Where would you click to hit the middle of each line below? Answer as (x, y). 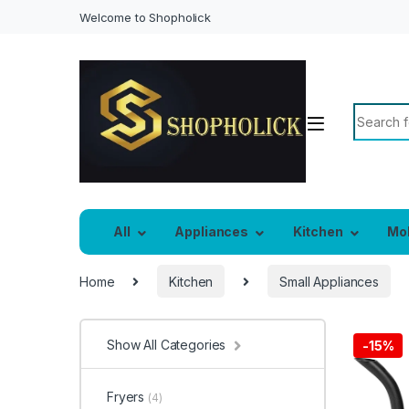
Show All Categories (167, 344)
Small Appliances (329, 281)
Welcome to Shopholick (146, 17)
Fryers (127, 396)
